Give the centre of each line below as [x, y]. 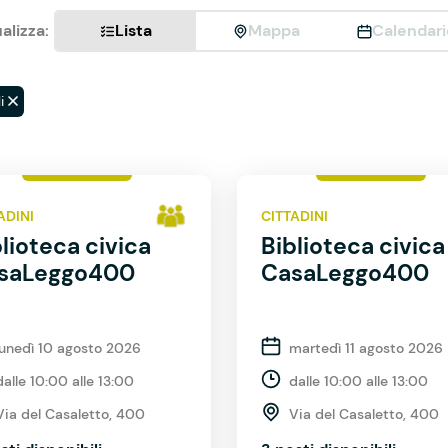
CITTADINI [294, 215]
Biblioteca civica [353, 246]
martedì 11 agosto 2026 [366, 348]
